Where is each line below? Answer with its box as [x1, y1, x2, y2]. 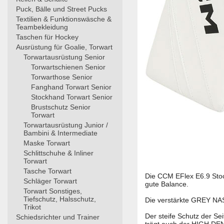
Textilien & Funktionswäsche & [16, 15, 111, 23]
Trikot [23, 203, 41, 211]
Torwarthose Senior [31, 73, 92, 81]
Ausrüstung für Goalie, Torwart [16, 43, 112, 51]
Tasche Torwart [23, 167, 71, 175]
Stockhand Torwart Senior [31, 93, 112, 101]
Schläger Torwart [23, 177, 77, 185]
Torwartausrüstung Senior [23, 53, 105, 61]
